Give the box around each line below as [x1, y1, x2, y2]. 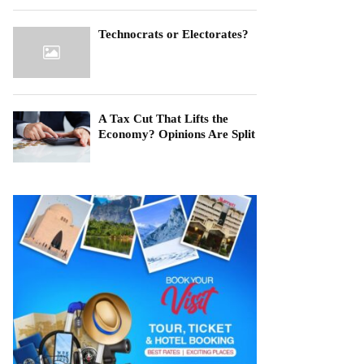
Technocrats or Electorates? [98, 27, 249, 41]
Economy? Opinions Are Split [98, 127, 255, 141]
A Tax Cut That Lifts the [98, 111, 228, 125]
